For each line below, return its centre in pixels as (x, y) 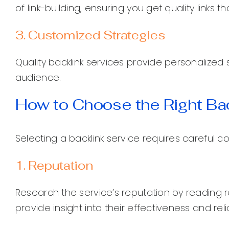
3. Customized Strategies (90, 35)
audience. (38, 77)
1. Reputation (54, 165)
